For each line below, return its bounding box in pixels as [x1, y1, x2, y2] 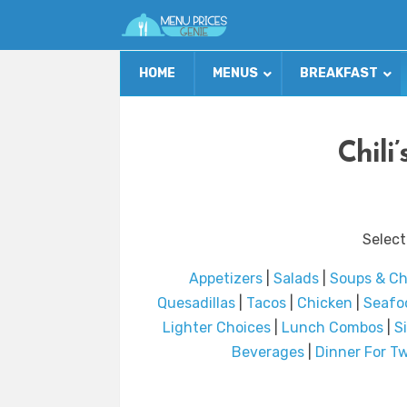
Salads [273, 270, 319, 288]
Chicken [296, 294, 352, 313]
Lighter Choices [163, 319, 271, 337]
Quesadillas [156, 294, 235, 313]
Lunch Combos [282, 319, 383, 337]
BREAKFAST [300, 65, 378, 82]
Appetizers [189, 270, 263, 288]
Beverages [231, 343, 304, 362]
